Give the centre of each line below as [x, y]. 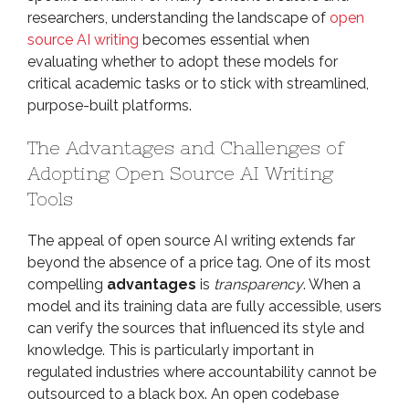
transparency [258, 284]
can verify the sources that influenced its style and [196, 328]
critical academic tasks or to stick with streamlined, [198, 84]
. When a [332, 284]
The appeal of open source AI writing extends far [191, 241]
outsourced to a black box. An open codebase [183, 394]
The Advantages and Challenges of [186, 147]
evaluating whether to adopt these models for [183, 62]
